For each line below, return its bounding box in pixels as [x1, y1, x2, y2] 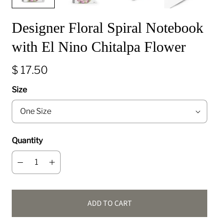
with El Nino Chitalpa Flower [12, 39, 186, 55]
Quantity [12, 136, 43, 145]
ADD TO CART [87, 198, 132, 209]
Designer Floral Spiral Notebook [12, 20, 203, 36]
